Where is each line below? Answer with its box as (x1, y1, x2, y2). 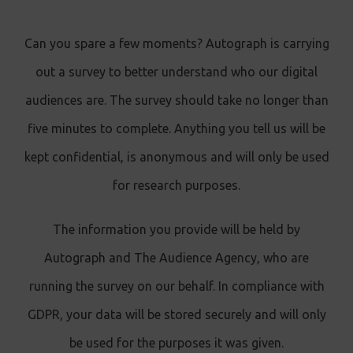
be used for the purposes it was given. (69, 336, 284, 351)
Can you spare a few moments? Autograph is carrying (24, 36, 329, 51)
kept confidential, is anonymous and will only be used (24, 150, 329, 165)
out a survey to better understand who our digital (35, 65, 318, 80)
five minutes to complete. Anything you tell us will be (28, 121, 325, 136)
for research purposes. (113, 178, 240, 193)
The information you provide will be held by (53, 222, 300, 237)
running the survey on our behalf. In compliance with (28, 279, 325, 294)
